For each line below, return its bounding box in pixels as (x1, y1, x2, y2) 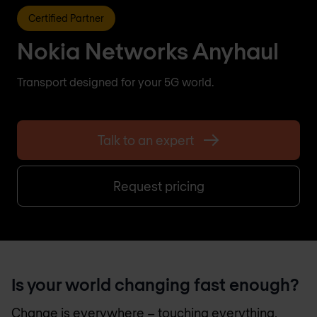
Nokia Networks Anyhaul (17, 37, 279, 64)
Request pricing (113, 178, 204, 194)
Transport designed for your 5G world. (17, 75, 214, 88)
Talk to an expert (98, 132, 194, 148)
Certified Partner (28, 12, 104, 24)
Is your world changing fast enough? (11, 274, 299, 294)
